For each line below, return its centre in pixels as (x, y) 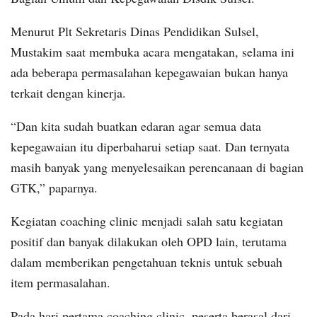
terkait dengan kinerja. (68, 93)
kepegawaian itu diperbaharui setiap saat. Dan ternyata (150, 147)
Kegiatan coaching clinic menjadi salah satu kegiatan (147, 221)
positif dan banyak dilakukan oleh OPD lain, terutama (149, 242)
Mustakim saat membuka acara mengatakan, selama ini (152, 52)
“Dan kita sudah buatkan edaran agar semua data (136, 126)
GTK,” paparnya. (54, 188)
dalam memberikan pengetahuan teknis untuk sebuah (146, 262)
